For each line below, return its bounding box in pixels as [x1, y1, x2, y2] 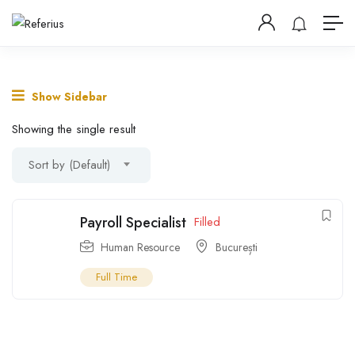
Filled [194, 212, 220, 231]
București [216, 239, 258, 255]
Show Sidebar [29, 88, 107, 105]
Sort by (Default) [29, 155, 110, 174]
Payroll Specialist [80, 212, 186, 233]
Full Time [96, 269, 137, 284]
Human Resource [101, 239, 180, 255]
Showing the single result [12, 120, 136, 138]
